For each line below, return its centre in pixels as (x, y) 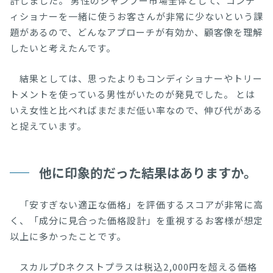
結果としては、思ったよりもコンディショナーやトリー (136, 78)
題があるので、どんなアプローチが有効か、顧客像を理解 (136, 32)
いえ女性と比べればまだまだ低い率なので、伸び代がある (136, 110)
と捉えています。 (48, 126)
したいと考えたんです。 (63, 48)
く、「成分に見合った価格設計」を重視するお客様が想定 (136, 220)
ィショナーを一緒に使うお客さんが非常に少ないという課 (136, 16)
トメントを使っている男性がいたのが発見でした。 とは (133, 94)
